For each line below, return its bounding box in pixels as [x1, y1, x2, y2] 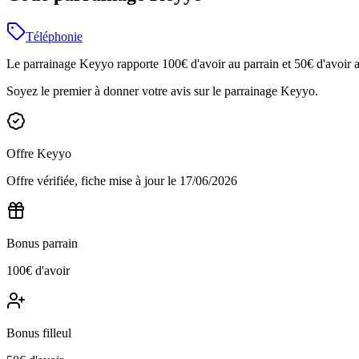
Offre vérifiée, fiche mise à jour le [6, 173, 176, 188]
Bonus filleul [6, 325, 71, 340]
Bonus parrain [6, 236, 78, 250]
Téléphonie [26, 29, 83, 43]
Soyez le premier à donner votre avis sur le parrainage [6, 83, 280, 98]
